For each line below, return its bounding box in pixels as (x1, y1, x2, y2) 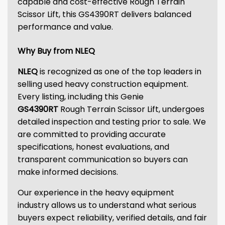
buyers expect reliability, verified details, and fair (18, 212, 207, 223)
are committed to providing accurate (18, 129, 166, 140)
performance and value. (18, 21, 113, 33)
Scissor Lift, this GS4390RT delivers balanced (18, 9, 191, 20)
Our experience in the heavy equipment (18, 187, 174, 198)
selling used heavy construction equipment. (18, 78, 188, 90)
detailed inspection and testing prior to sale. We (18, 116, 206, 128)
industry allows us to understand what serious (18, 199, 196, 211)
